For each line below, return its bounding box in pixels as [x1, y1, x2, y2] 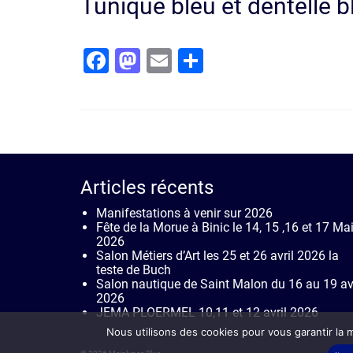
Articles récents [80, 176, 214, 199]
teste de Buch [96, 262, 171, 277]
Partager [203, 45, 299, 76]
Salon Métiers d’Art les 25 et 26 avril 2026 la [96, 247, 339, 263]
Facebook [109, 45, 217, 76]
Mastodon [140, 45, 254, 76]
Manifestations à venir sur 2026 [96, 205, 273, 221]
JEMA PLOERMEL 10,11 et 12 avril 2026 [96, 304, 318, 320]
